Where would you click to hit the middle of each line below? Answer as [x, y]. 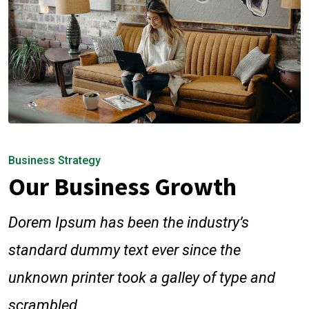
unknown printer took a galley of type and [142, 277]
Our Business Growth [122, 186]
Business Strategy [54, 160]
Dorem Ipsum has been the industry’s [129, 222]
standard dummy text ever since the [124, 250]
